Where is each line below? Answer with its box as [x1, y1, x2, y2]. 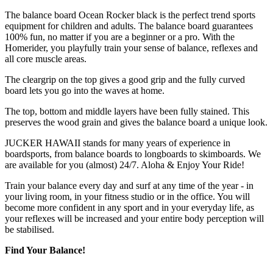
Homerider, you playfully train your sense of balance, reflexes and [5, 43, 258, 54]
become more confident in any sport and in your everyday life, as [5, 202, 254, 213]
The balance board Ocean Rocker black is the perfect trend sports [5, 10, 255, 21]
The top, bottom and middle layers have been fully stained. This [5, 106, 249, 117]
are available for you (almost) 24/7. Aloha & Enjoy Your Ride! [5, 160, 244, 171]
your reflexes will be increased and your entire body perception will [5, 213, 264, 224]
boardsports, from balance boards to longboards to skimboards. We [5, 149, 261, 160]
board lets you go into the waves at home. [5, 85, 165, 96]
